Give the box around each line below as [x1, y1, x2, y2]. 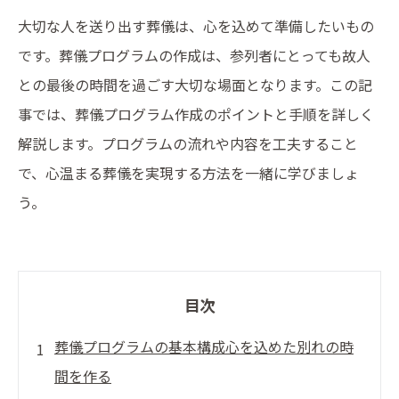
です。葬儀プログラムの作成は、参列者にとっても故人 [18, 45, 370, 66]
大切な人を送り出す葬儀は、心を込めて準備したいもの [18, 15, 374, 37]
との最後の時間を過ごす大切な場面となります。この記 [18, 74, 372, 95]
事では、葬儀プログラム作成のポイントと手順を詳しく [18, 103, 374, 125]
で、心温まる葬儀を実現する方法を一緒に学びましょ [18, 162, 359, 183]
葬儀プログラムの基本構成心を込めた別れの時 [54, 336, 354, 357]
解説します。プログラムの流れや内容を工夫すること [18, 133, 358, 154]
